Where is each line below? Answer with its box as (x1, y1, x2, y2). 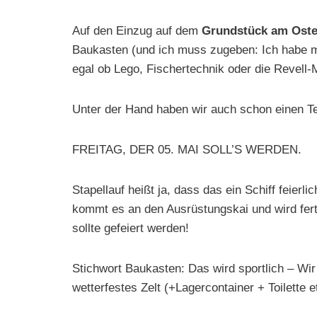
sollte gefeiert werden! (72, 221, 189, 235)
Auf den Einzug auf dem (72, 24, 202, 38)
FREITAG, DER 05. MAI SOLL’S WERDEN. (72, 143, 301, 156)
